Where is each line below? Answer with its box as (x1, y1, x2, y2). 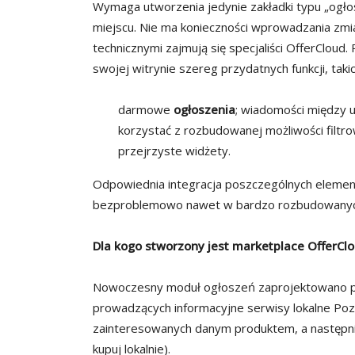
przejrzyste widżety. (118, 143, 231, 159)
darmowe (118, 101, 174, 118)
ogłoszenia (174, 101, 235, 118)
